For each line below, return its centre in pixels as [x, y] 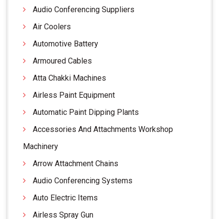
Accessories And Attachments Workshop [103, 129]
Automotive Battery [66, 44]
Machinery [41, 146]
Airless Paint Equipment [74, 95]
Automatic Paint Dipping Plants [86, 112]
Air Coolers [52, 26]
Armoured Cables [62, 61]
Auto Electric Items [65, 197]
